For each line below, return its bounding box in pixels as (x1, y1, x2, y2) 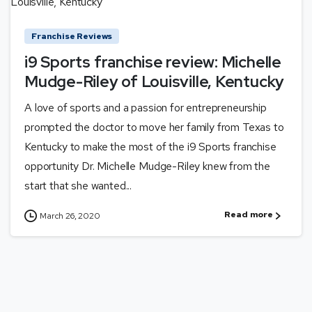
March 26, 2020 (40, 210, 100, 222)
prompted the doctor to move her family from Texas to (24, 120, 284, 135)
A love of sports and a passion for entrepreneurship (24, 100, 267, 116)
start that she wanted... (24, 178, 132, 194)
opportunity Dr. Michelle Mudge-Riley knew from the (24, 159, 270, 174)
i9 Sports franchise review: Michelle (24, 52, 281, 73)
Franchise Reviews (31, 31, 113, 42)
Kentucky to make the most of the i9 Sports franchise (24, 139, 276, 155)
